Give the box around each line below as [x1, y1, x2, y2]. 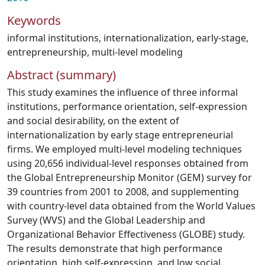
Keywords [7, 12, 61, 28]
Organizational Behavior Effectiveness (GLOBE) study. [7, 228, 245, 241]
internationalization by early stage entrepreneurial [7, 128, 233, 141]
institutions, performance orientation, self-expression [7, 100, 247, 113]
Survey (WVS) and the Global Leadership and [7, 214, 205, 227]
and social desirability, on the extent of [7, 114, 179, 127]
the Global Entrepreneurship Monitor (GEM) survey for [7, 171, 252, 184]
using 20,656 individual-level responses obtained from [7, 157, 248, 170]
